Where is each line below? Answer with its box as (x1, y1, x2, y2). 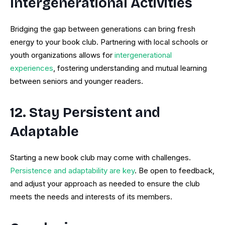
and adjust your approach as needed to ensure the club (10, 179, 200, 189)
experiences (10, 63, 53, 73)
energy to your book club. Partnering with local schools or (10, 37, 208, 47)
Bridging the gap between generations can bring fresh (10, 24, 195, 34)
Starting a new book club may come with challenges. (10, 153, 191, 163)
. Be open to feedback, (135, 166, 214, 176)
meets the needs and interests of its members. (10, 192, 172, 202)
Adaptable (10, 124, 79, 140)
